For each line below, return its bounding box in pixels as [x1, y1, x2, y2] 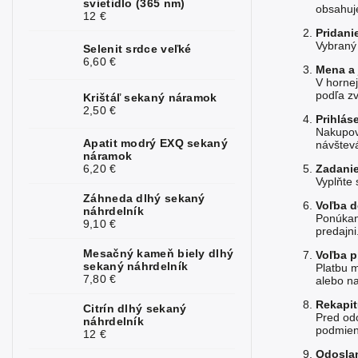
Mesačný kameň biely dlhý [83, 246, 234, 260]
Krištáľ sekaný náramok [83, 90, 217, 104]
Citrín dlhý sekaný [83, 301, 187, 315]
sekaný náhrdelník [83, 259, 189, 272]
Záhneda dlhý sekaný [83, 191, 205, 205]
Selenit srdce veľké [83, 42, 192, 55]
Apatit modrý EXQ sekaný [83, 136, 228, 149]
